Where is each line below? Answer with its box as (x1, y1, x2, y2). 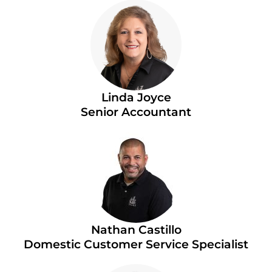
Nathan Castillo (90, 222, 182, 237)
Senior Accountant (81, 104, 191, 119)
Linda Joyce (101, 90, 171, 104)
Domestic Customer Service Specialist (24, 237, 248, 251)
